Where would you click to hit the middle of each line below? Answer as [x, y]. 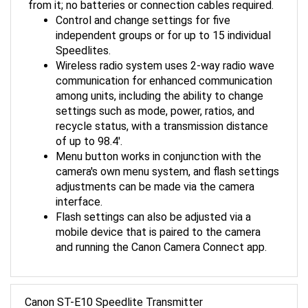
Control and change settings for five [143, 9]
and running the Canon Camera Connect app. [161, 236]
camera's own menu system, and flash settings [167, 161]
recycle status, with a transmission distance [162, 115]
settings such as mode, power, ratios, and [155, 100]
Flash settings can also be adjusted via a [153, 206]
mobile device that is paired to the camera [158, 221]
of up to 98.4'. [89, 130]
